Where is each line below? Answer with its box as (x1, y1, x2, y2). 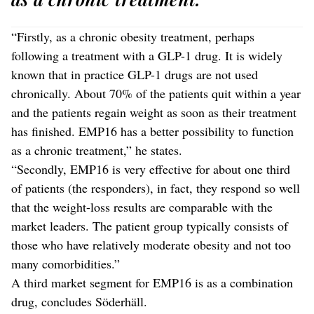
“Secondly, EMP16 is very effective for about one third (11, 160, 290, 177)
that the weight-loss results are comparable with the (11, 198, 273, 215)
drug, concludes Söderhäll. (11, 292, 147, 310)
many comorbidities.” (11, 254, 120, 272)
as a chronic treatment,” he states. (11, 141, 182, 158)
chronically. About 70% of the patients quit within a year (11, 84, 301, 102)
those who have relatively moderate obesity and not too (11, 235, 291, 253)
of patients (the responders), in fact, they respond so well (11, 179, 300, 196)
